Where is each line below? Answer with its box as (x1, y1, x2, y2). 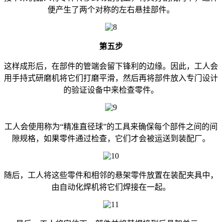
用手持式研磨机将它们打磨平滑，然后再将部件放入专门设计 (4, 73, 218, 82)
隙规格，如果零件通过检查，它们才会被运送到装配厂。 (12, 134, 210, 143)
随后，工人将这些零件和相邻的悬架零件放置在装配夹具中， (4, 170, 218, 179)
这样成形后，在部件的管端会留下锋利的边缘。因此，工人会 (4, 61, 218, 70)
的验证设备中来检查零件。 (63, 85, 159, 94)
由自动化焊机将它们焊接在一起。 (52, 182, 170, 191)
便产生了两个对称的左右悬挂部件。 (48, 5, 174, 14)
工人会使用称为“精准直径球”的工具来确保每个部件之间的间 (4, 122, 218, 131)
